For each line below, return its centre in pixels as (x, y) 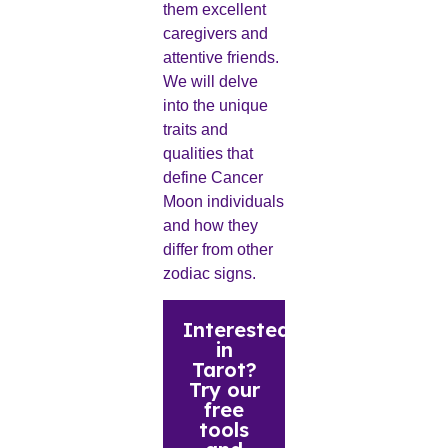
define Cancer (212, 177)
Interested (236, 330)
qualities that (207, 153)
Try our (224, 390)
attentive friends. (220, 57)
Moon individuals (223, 201)
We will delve (210, 81)
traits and (195, 129)
